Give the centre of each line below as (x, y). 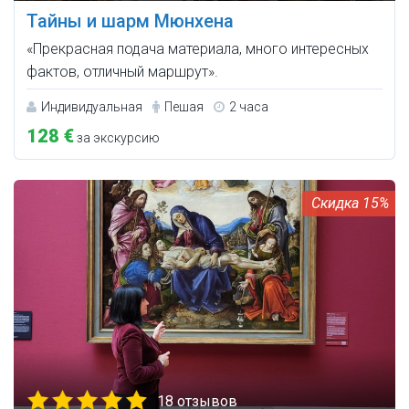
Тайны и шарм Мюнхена (130, 21)
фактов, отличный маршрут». (122, 71)
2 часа (249, 106)
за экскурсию (117, 137)
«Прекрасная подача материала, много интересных (198, 48)
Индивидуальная (92, 106)
